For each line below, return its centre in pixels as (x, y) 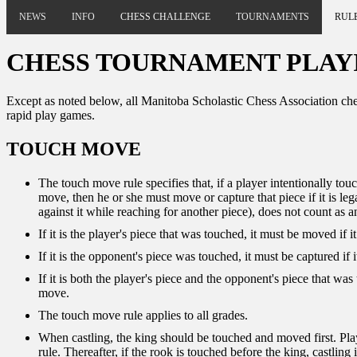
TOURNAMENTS (273, 17)
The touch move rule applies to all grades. (143, 316)
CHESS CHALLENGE (165, 17)
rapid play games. (51, 116)
